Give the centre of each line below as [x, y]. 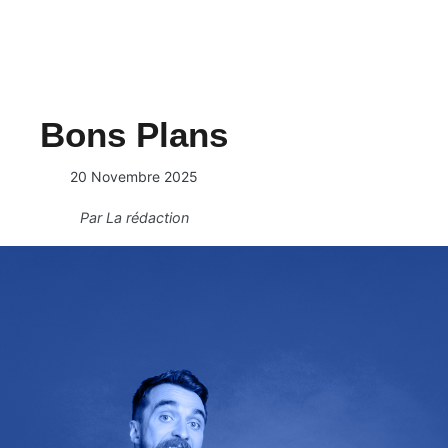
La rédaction [147, 217]
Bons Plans [134, 134]
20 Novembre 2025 [134, 176]
